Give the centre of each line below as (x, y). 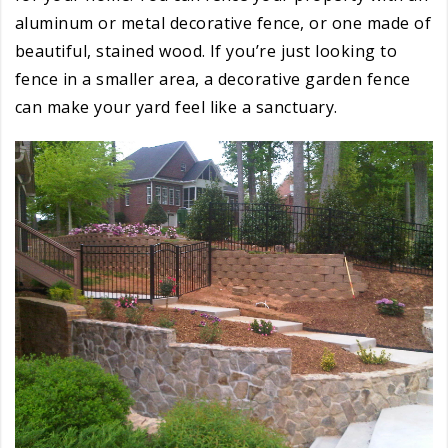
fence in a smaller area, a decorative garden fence (213, 78)
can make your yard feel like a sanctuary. (176, 106)
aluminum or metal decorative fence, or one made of (223, 22)
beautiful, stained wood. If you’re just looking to (206, 50)
